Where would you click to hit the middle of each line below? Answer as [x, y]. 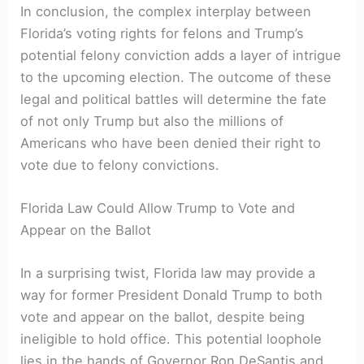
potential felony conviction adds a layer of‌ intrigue [181, 55]
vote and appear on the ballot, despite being [163, 317]
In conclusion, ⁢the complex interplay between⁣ [166, 11]
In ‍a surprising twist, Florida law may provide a [168, 273]
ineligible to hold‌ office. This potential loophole [171, 339]
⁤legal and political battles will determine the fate [174, 99]
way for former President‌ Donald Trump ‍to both [172, 295]
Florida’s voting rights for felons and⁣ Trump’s [162, 33]
